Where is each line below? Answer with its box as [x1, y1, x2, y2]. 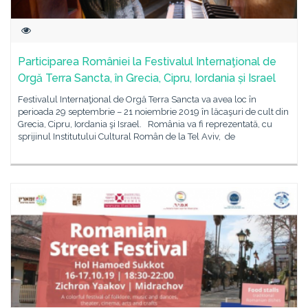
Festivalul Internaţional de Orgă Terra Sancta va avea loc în [18, 94, 256, 104]
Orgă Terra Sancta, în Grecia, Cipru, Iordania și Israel [18, 71, 276, 85]
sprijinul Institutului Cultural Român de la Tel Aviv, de [18, 131, 237, 142]
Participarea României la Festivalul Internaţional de [18, 55, 276, 68]
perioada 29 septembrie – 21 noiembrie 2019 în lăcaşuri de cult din [18, 107, 289, 117]
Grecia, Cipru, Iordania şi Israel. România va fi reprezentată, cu [18, 119, 272, 129]
